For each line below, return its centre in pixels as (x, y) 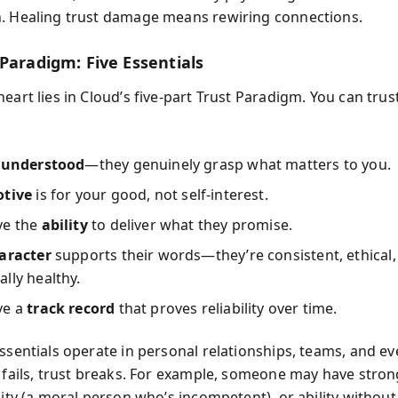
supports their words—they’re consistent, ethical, (223, 255)
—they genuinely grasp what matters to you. (238, 164)
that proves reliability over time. (226, 308)
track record (71, 308)
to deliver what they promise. (190, 224)
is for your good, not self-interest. (150, 194)
